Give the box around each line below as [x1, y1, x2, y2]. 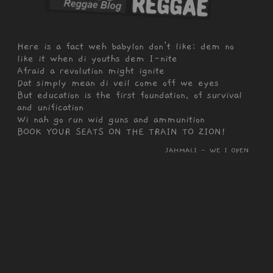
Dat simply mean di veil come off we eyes [16, 77, 219, 89]
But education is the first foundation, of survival [16, 90, 242, 101]
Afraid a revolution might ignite [16, 65, 165, 77]
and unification [16, 102, 83, 113]
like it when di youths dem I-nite [16, 53, 177, 65]
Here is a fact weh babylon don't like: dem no [16, 41, 234, 52]
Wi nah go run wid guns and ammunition [16, 114, 205, 126]
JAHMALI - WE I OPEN [166, 146, 249, 155]
